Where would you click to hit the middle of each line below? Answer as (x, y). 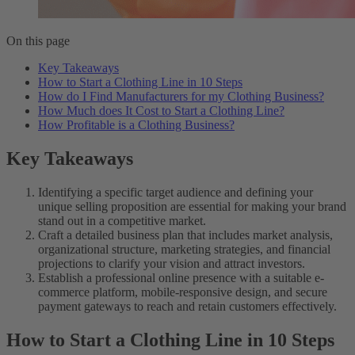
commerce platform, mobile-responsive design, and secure (183, 292)
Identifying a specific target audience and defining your (176, 192)
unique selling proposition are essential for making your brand (192, 206)
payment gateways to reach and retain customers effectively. (187, 306)
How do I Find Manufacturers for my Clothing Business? (181, 96)
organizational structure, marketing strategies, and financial (184, 249)
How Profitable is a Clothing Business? (136, 124)
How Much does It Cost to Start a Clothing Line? (161, 110)
